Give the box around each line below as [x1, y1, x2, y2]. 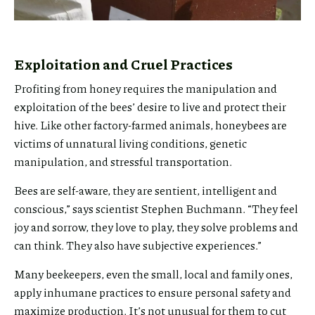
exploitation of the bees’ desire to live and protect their [14, 98, 286, 115]
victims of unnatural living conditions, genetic [14, 134, 247, 151]
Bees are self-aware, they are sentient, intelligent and [14, 181, 277, 198]
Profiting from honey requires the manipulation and [14, 79, 277, 96]
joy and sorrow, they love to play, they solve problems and [14, 218, 298, 235]
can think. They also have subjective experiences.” [14, 236, 262, 253]
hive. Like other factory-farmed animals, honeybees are [14, 116, 287, 133]
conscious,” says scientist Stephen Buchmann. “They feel [14, 200, 298, 217]
